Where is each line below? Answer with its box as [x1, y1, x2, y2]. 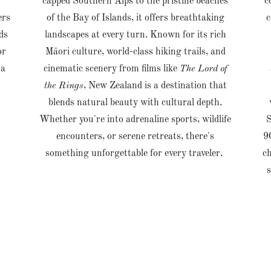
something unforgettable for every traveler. [45, 149, 226, 159]
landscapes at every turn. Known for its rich [44, 30, 226, 41]
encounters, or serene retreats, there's [56, 132, 215, 142]
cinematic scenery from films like [43, 64, 180, 74]
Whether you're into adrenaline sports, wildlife [39, 115, 232, 125]
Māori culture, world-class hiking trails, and [45, 47, 226, 57]
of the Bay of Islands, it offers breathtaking [46, 13, 224, 24]
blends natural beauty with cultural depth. [48, 98, 223, 108]
